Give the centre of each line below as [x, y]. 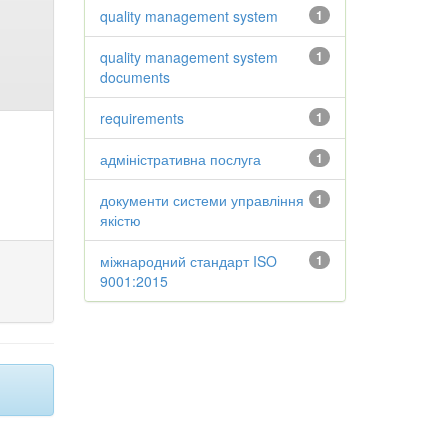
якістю [120, 220]
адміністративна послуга [180, 159]
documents [134, 77]
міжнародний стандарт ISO [188, 261]
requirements [141, 118]
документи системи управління [201, 200]
